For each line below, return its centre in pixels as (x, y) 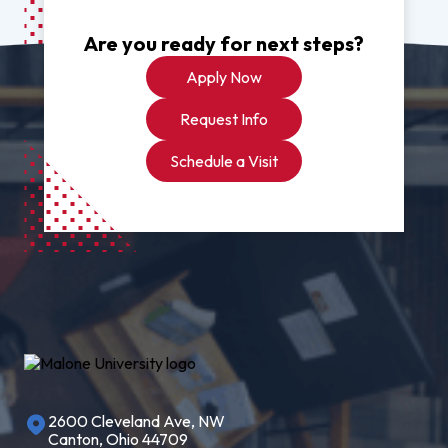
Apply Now (224, 76)
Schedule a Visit (224, 160)
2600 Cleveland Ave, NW (136, 420)
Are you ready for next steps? (224, 43)
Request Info (224, 118)
